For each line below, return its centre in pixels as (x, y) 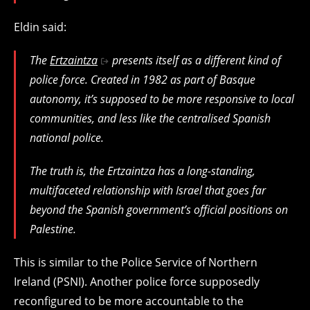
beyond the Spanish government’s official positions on (159, 210)
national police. (67, 138)
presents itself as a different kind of (195, 60)
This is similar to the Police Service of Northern (136, 262)
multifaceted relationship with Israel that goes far (148, 190)
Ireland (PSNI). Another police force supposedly (137, 282)
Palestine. (53, 229)
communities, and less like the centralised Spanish (150, 118)
